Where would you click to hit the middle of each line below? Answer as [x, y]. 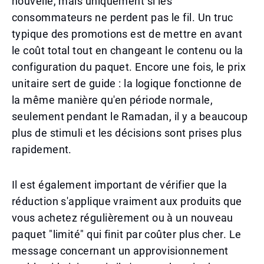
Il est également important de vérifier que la [120, 185]
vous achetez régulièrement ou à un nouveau [123, 218]
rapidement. [42, 149]
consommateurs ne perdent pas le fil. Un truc [123, 17]
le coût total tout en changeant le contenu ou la [128, 50]
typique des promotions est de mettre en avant [127, 34]
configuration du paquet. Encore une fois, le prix [129, 67]
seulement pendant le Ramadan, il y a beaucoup [130, 116]
